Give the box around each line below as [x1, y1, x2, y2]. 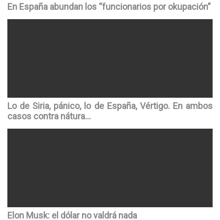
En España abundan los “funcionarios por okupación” [7, 1, 211, 12]
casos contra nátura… [7, 111, 91, 122]
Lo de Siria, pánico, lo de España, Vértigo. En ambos [7, 101, 213, 111]
